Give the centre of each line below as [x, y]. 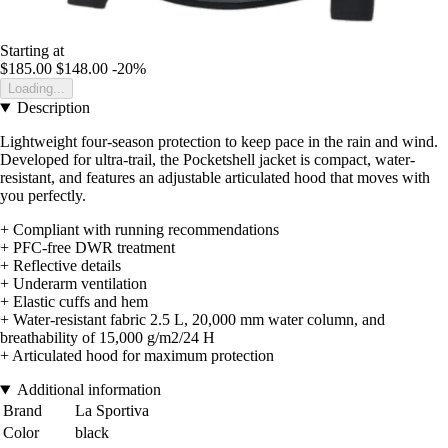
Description [53, 108]
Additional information [88, 390]
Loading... [36, 89]
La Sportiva [112, 411]
